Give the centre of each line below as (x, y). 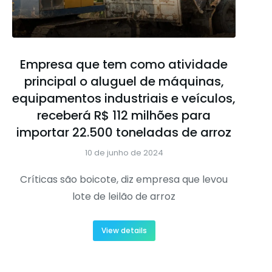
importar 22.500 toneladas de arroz (124, 132)
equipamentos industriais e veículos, (124, 98)
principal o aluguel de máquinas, (124, 81)
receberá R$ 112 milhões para (124, 115)
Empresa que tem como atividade (124, 64)
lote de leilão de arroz (124, 196)
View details (124, 230)
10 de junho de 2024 (124, 152)
